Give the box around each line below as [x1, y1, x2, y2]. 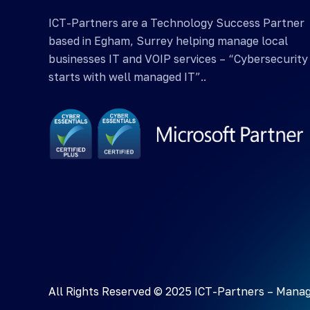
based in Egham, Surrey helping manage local [48, 33, 288, 48]
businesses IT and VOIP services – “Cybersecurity [48, 51, 308, 66]
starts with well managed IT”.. [48, 69, 206, 84]
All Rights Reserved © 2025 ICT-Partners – [48, 284, 276, 298]
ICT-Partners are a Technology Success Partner [48, 15, 304, 30]
